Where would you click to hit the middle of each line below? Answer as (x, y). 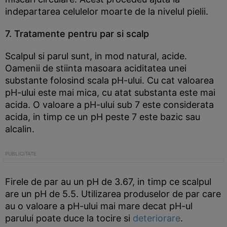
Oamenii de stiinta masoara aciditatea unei (96, 68)
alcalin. (20, 129)
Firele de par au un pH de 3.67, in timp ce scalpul (108, 182)
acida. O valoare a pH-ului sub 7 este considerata (109, 105)
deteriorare (157, 218)
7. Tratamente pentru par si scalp (77, 34)
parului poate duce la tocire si (69, 218)
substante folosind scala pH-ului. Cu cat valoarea (109, 80)
